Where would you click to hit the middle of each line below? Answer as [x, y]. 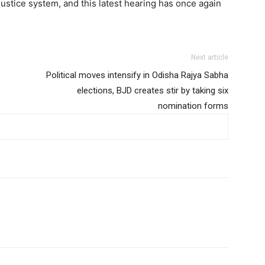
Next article [210, 57]
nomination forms [193, 106]
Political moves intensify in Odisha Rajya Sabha [137, 75]
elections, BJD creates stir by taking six [153, 90]
